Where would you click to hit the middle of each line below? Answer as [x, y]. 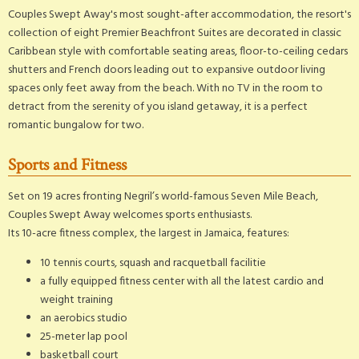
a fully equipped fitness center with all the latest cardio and [182, 281]
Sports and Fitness [67, 164]
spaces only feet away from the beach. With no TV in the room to [165, 88]
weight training [77, 300]
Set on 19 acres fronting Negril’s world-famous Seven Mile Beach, [163, 196]
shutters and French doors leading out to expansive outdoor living [167, 70]
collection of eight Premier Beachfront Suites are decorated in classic [175, 33]
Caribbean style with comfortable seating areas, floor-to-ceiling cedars [178, 51]
